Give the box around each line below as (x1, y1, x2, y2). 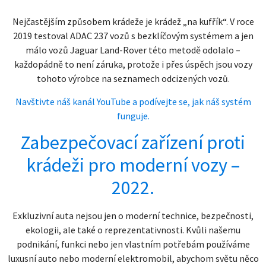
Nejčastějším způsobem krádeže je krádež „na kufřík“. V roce (12, 15, 254, 28)
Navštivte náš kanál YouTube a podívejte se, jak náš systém (15, 95, 251, 107)
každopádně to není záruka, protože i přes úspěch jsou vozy (14, 58, 252, 71)
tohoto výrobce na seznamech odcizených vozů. (36, 72, 230, 85)
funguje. (116, 109, 150, 122)
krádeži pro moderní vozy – (26, 153, 240, 177)
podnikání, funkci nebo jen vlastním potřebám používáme (16, 238, 250, 250)
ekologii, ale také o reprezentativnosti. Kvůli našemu (26, 224, 240, 236)
